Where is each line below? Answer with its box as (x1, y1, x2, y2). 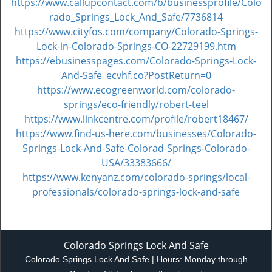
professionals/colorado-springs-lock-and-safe (32, 185, 240, 199)
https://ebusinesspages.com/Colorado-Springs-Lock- (16, 54, 256, 67)
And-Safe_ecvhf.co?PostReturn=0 (61, 69, 211, 82)
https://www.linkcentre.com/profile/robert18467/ (24, 112, 248, 126)
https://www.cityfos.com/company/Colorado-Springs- (14, 25, 258, 38)
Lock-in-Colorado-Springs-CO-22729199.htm (36, 39, 236, 53)
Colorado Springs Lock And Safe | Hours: (24, 254, 185, 264)
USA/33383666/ (101, 156, 171, 169)
